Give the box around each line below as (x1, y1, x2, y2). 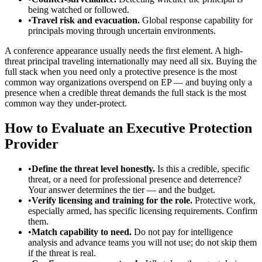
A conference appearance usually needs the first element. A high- (5, 45, 243, 56)
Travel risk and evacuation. (32, 15, 140, 25)
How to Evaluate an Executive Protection (5, 120, 252, 136)
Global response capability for (140, 15, 253, 25)
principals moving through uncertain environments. (28, 25, 216, 36)
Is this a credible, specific (155, 163, 250, 174)
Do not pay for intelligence (132, 226, 233, 237)
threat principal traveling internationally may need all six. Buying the (5, 56, 257, 66)
